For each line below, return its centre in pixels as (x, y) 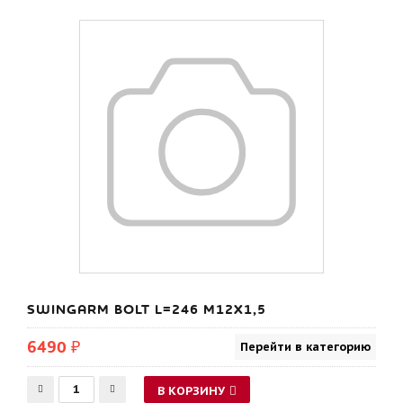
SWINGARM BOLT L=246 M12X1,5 (147, 309)
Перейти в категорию (305, 347)
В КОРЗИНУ (191, 391)
